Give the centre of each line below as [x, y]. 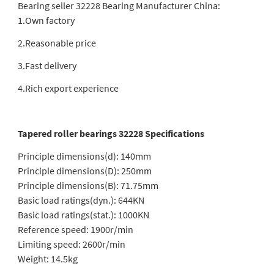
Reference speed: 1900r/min [75, 229]
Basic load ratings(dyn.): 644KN [81, 200]
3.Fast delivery [47, 65]
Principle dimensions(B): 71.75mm [88, 185]
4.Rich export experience [68, 88]
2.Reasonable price [57, 43]
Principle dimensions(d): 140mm [84, 156]
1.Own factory [46, 20]
